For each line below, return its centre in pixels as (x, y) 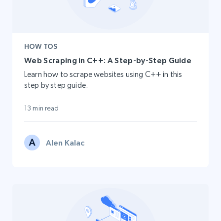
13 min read (42, 108)
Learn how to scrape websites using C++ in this (103, 74)
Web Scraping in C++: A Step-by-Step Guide (108, 60)
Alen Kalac (65, 143)
